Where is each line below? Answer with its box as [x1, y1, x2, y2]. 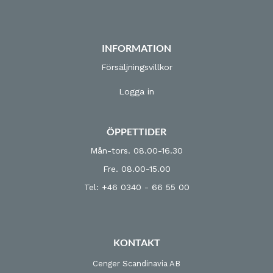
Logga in [119, 87, 154, 96]
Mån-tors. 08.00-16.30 [90, 146, 183, 155]
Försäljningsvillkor [101, 62, 172, 72]
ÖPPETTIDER [107, 126, 166, 137]
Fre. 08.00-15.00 [102, 164, 171, 174]
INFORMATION [102, 42, 171, 54]
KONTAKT [113, 236, 160, 248]
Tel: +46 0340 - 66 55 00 [83, 182, 190, 192]
